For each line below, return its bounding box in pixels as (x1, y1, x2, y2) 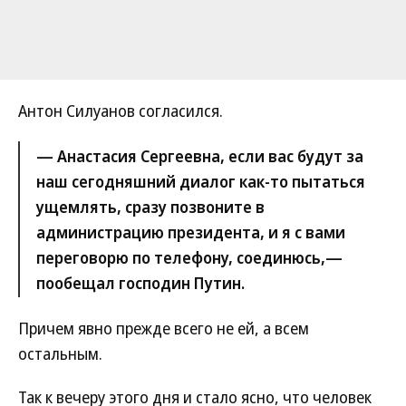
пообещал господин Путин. (36, 272, 245, 294)
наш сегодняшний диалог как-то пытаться (36, 170, 365, 192)
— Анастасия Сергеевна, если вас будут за (36, 145, 363, 167)
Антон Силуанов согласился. (18, 100, 223, 121)
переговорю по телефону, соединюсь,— (36, 246, 343, 268)
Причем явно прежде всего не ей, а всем (18, 317, 309, 339)
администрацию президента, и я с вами (36, 221, 345, 243)
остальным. (18, 343, 102, 364)
